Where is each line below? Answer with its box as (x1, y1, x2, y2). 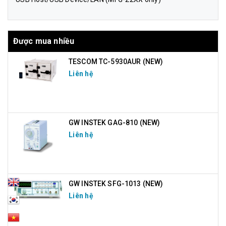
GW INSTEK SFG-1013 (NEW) (69, 180, 163, 188)
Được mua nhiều (13, 36, 75, 46)
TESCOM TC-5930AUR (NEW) (69, 58, 163, 66)
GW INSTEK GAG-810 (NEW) (69, 119, 160, 127)
